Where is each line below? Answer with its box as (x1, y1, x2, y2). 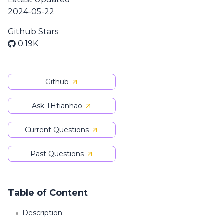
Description (22, 208, 62, 217)
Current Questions (25, 125, 89, 134)
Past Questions (30, 149, 84, 158)
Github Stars (8, 27, 58, 36)
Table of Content (8, 187, 88, 198)
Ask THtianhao (31, 101, 82, 110)
